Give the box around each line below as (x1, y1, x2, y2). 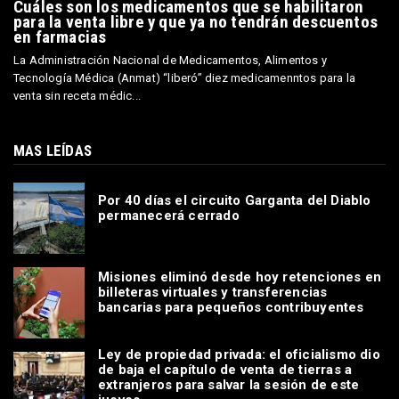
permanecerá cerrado (98, 207, 240, 224)
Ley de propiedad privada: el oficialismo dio (98, 346, 380, 362)
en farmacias (13, 27, 107, 48)
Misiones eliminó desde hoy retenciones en (98, 269, 382, 286)
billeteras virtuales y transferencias (98, 284, 328, 301)
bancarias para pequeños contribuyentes (98, 299, 364, 316)
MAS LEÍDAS (13, 142, 92, 160)
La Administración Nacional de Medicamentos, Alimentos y (13, 53, 328, 68)
